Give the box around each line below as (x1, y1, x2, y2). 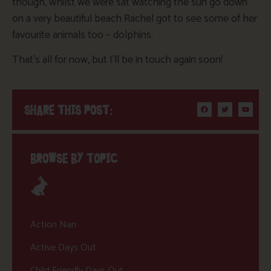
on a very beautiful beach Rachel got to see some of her (12, 9, 257, 28)
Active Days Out (30, 240, 96, 256)
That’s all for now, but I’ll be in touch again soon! (12, 51, 223, 70)
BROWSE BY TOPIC (30, 149, 118, 168)
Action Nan (30, 217, 76, 233)
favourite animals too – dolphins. (12, 25, 153, 44)
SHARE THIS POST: (24, 101, 113, 119)
